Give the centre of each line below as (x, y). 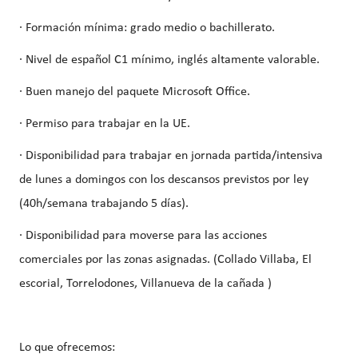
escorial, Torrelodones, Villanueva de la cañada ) (145, 284)
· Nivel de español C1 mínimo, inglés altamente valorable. (169, 60)
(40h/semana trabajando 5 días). (104, 204)
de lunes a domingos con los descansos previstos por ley (164, 180)
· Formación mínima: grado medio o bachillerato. (147, 28)
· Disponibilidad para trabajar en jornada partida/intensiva (171, 156)
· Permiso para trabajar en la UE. (105, 124)
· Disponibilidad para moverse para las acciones (143, 236)
